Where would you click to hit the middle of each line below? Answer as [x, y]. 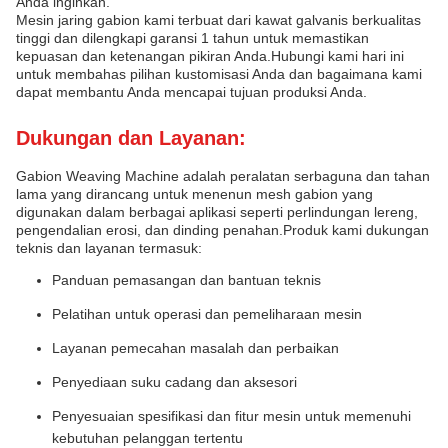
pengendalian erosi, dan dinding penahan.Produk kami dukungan [222, 230]
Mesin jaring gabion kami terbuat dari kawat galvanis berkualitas [218, 20]
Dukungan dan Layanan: [131, 138]
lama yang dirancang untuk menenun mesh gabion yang [194, 194]
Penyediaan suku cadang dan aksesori [174, 382]
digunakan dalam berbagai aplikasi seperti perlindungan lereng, [217, 212]
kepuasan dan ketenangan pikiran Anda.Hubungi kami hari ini [210, 56]
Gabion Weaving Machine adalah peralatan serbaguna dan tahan [223, 176]
